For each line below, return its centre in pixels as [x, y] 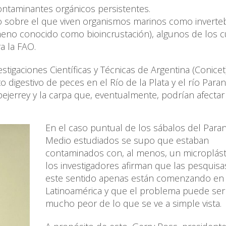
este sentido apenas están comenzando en [135, 178]
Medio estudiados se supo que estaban [127, 140]
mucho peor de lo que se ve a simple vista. [133, 204]
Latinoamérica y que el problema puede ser [135, 191]
